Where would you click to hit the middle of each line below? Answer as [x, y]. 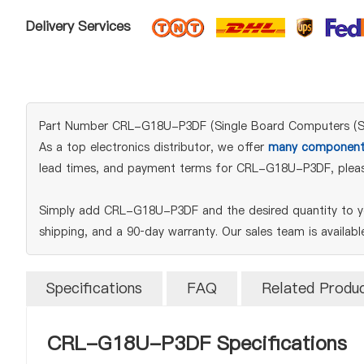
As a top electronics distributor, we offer [154, 147]
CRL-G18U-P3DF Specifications [197, 343]
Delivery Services [78, 26]
